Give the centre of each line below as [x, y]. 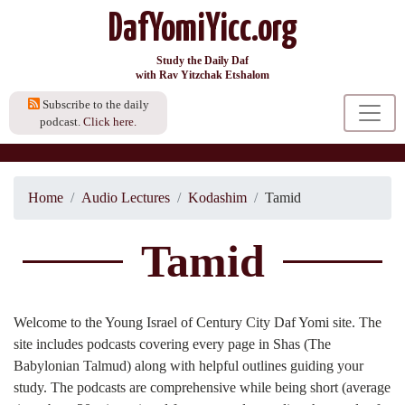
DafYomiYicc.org [202, 30]
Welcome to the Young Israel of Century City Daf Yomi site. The [198, 322]
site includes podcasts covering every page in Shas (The [172, 344]
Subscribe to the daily [94, 104]
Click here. [110, 122]
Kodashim [217, 198]
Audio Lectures [126, 198]
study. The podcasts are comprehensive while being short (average [202, 387]
